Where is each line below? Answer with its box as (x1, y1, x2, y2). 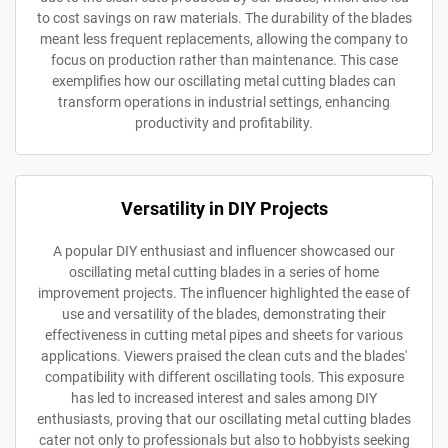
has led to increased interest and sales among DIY (71, 389, 377, 406)
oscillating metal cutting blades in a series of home (69, 263, 379, 280)
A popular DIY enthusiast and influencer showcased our (53, 242, 395, 259)
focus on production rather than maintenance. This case (50, 51, 398, 68)
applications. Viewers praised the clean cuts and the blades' (41, 347, 407, 364)
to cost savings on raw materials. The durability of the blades (36, 9, 412, 26)
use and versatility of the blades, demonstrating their (62, 305, 386, 322)
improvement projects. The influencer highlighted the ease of (38, 284, 410, 301)
